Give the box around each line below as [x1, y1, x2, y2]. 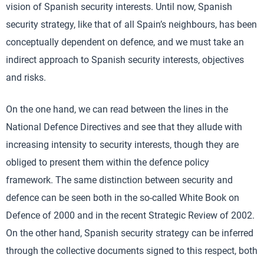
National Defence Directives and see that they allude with [6, 121, 242, 133]
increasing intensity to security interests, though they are [6, 139, 239, 150]
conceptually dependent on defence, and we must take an [6, 37, 244, 48]
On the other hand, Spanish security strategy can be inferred [6, 227, 253, 239]
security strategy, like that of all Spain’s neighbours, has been [6, 19, 257, 30]
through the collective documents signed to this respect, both [6, 245, 258, 256]
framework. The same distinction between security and [6, 174, 233, 186]
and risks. [6, 72, 46, 83]
